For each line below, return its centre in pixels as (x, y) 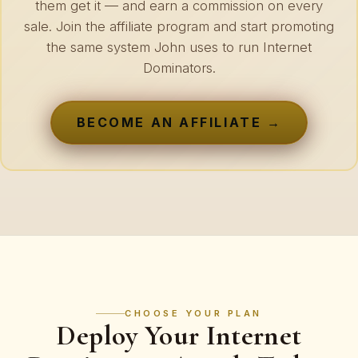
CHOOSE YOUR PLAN (193, 313)
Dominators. (179, 68)
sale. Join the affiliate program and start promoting (179, 26)
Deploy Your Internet (179, 335)
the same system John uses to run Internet (179, 47)
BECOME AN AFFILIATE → (179, 122)
